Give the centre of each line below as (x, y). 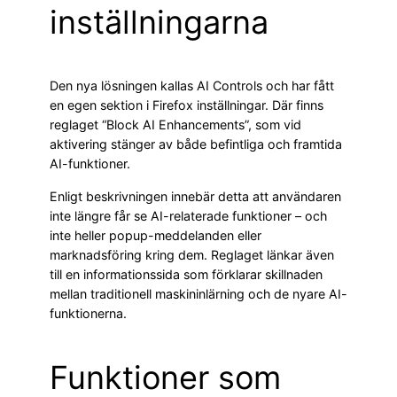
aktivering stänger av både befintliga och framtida (196, 144)
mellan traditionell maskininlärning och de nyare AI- (198, 293)
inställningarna (159, 23)
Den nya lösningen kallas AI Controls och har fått (192, 86)
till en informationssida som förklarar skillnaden (186, 274)
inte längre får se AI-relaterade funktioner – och (188, 215)
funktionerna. (88, 313)
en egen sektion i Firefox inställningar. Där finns (187, 105)
